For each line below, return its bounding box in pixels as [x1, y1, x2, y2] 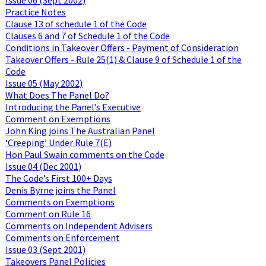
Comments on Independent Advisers [5, 219, 153, 232]
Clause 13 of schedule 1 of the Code [5, 17, 147, 30]
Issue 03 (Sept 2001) [5, 243, 85, 255]
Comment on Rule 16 [5, 207, 91, 220]
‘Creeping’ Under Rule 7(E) [5, 136, 112, 148]
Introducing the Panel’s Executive [5, 100, 141, 113]
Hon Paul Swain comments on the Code [5, 148, 164, 160]
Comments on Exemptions [5, 195, 115, 208]
